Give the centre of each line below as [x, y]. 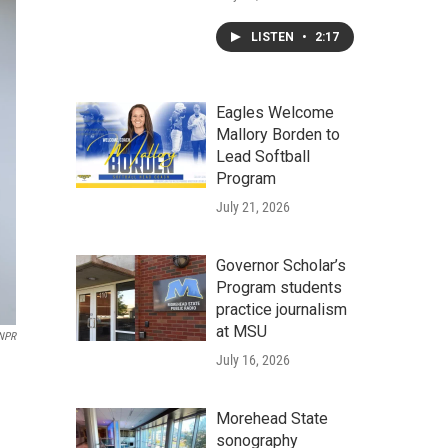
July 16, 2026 [253, 360]
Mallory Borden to [278, 134]
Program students [279, 287]
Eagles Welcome [275, 112]
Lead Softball [263, 156]
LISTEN [274, 37]
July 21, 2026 [253, 207]
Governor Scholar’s [281, 265]
